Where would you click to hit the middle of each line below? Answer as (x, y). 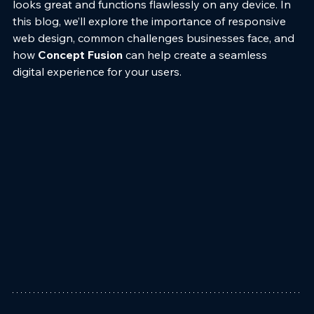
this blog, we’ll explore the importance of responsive (151, 21)
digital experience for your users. (97, 71)
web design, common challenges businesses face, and (155, 37)
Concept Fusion (80, 54)
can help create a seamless (196, 54)
